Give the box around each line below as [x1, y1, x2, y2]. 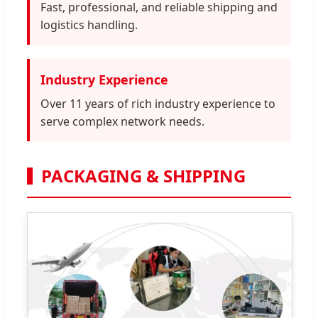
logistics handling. [40, 17, 138, 33]
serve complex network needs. [40, 114, 204, 130]
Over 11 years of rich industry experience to [40, 96, 275, 112]
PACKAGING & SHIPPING [41, 164, 246, 188]
